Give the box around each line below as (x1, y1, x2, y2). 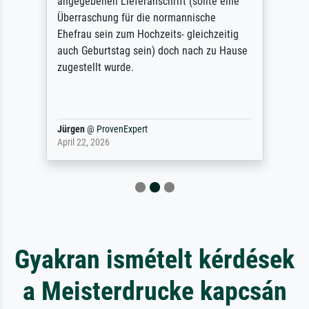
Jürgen (57, 123, 85, 136)
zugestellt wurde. (57, 61, 134, 74)
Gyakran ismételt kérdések (14, 243, 295, 275)
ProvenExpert (96, 123, 148, 136)
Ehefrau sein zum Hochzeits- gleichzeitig (57, 28, 239, 41)
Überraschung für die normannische (57, 11, 216, 25)
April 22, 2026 (57, 137, 110, 149)
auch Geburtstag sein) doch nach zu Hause (57, 44, 248, 58)
